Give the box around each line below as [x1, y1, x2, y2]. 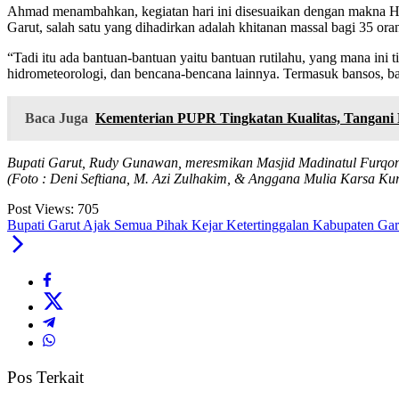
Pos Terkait [7, 368, 84, 387]
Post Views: [7, 201, 74, 217]
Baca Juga [25, 110, 88, 126]
